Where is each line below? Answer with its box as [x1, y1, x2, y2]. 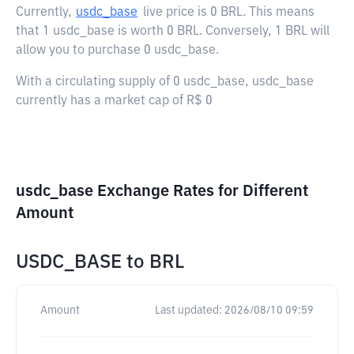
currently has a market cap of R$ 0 [16, 95, 213, 107]
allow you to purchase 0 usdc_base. [16, 44, 218, 57]
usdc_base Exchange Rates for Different [16, 183, 308, 199]
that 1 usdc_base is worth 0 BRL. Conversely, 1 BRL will [16, 25, 330, 38]
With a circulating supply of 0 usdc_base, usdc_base [16, 76, 314, 88]
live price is [143, 6, 210, 19]
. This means [243, 6, 314, 19]
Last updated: [155, 305, 222, 316]
